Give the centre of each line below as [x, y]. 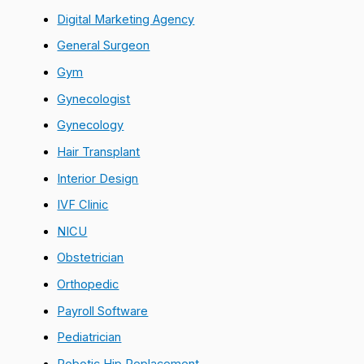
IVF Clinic [83, 205]
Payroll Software [103, 311]
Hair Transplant [99, 152]
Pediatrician [89, 338]
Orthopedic [88, 285]
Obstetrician [91, 258]
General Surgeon [104, 46]
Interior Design [98, 178]
